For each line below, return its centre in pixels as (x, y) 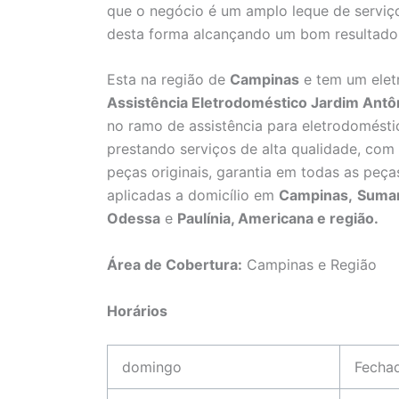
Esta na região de (168, 80)
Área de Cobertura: (175, 265)
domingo (152, 367)
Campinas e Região (309, 265)
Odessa (134, 219)
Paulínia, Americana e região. (278, 219)
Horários (137, 310)
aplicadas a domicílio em (193, 195)
